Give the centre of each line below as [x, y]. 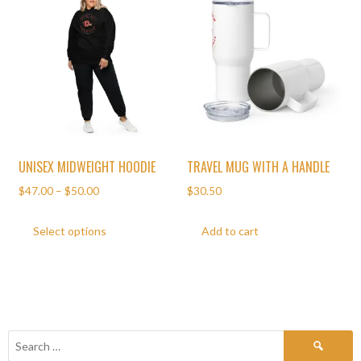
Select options [69, 231]
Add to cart [230, 231]
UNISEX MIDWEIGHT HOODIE [87, 166]
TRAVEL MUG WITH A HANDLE [259, 166]
